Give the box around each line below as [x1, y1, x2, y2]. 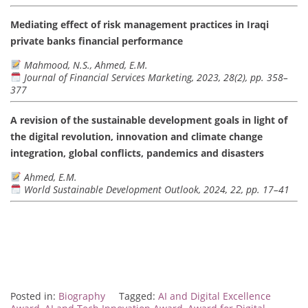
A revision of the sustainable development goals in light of [10, 113, 287, 126]
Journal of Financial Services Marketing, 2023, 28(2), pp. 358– [23, 70, 288, 84]
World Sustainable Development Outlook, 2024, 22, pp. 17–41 [23, 182, 289, 196]
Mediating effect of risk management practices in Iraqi [10, 17, 269, 31]
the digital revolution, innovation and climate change [10, 129, 263, 143]
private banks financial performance [10, 34, 183, 47]
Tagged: [119, 289, 158, 302]
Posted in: [10, 289, 58, 302]
